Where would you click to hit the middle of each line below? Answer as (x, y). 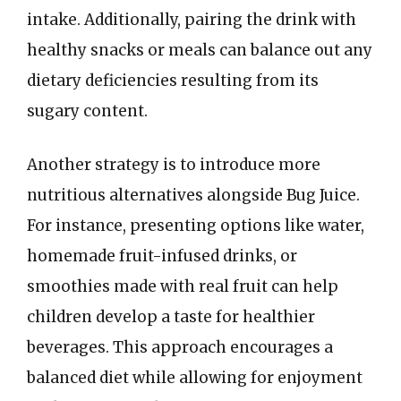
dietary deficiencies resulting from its (173, 81)
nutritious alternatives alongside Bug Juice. (193, 195)
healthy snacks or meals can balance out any (200, 50)
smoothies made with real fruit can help (183, 286)
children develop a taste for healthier (171, 316)
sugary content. (87, 111)
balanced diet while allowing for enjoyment (195, 377)
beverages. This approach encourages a (180, 347)
